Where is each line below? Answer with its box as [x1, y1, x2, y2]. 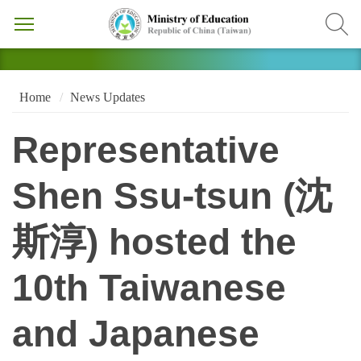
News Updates [69, 89, 145, 104]
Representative [12, 130, 280, 172]
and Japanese [12, 313, 259, 355]
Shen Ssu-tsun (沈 [12, 176, 332, 218]
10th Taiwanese [12, 268, 286, 309]
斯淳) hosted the [12, 222, 297, 263]
